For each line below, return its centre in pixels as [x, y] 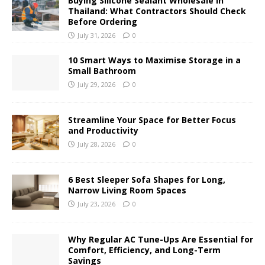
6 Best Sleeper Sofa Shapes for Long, [147, 180]
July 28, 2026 [96, 144]
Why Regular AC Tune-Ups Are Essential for [161, 240]
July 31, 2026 [96, 35]
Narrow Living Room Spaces [127, 190]
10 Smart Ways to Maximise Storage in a [154, 60]
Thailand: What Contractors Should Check [157, 11]
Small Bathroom [102, 71]
